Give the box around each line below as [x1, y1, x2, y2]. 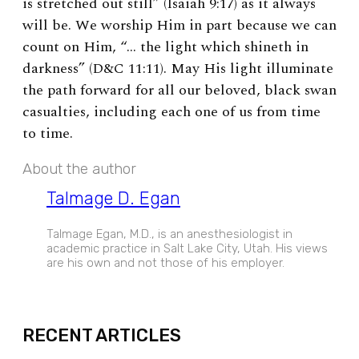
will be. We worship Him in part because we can [22, 14, 337, 37]
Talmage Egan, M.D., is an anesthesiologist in [46, 226, 292, 241]
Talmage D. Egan [46, 187, 180, 209]
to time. [22, 123, 73, 145]
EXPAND [157, 280, 202, 293]
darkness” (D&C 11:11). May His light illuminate [22, 58, 333, 80]
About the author [22, 160, 136, 179]
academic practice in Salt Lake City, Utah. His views [46, 240, 328, 256]
